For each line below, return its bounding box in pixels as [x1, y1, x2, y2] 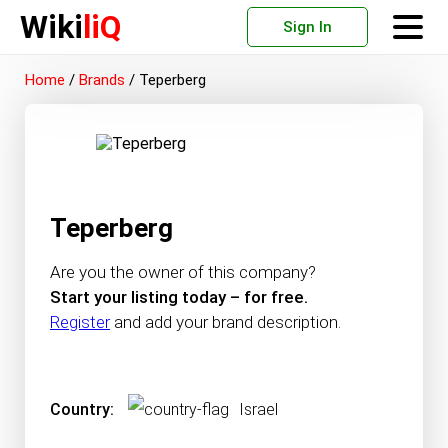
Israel [239, 400, 278, 419]
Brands [79, 71, 125, 89]
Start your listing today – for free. [50, 287, 308, 307]
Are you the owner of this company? [50, 262, 316, 282]
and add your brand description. [110, 312, 341, 332]
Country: [50, 400, 114, 419]
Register [50, 312, 110, 332]
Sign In [283, 18, 332, 36]
